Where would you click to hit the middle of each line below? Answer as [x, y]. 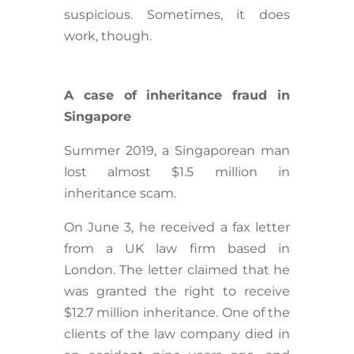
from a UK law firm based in [177, 249]
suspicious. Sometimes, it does [177, 15]
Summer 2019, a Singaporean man [177, 151]
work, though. [109, 36]
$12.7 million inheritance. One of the [177, 313]
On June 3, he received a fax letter [177, 228]
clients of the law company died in [177, 334]
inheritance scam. [121, 194]
